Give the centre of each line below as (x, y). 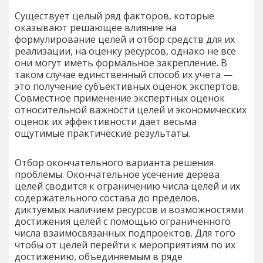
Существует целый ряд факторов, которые (114, 16)
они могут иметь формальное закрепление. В (121, 63)
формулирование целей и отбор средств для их (125, 39)
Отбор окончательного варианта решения (114, 162)
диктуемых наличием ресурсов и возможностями (129, 209)
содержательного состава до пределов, (107, 198)
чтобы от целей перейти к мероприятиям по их (125, 245)
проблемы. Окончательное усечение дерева (117, 174)
